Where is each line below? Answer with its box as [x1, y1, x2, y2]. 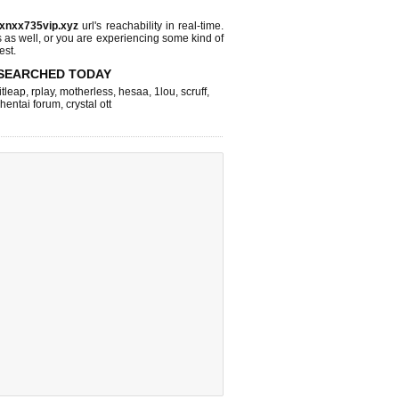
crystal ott [66, 98, 111, 110]
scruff [181, 85, 207, 98]
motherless [60, 85, 113, 98]
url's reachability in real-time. [78, 20, 224, 32]
